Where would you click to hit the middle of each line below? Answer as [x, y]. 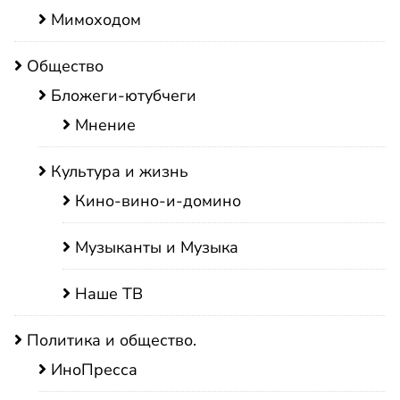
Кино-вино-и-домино [158, 201]
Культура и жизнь [120, 171]
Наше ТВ [109, 294]
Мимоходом [96, 20]
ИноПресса [94, 370]
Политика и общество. [112, 340]
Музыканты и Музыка [157, 247]
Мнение [105, 125]
